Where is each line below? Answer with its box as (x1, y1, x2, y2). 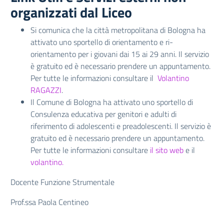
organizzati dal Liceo (10, 1, 132, 23)
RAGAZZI (30, 84, 61, 96)
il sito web (150, 144, 183, 156)
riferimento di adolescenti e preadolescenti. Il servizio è (30, 120, 211, 132)
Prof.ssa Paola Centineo (10, 196, 88, 208)
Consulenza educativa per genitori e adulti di (30, 108, 176, 120)
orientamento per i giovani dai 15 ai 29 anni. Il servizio (30, 48, 209, 60)
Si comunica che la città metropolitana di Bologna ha (30, 24, 205, 36)
